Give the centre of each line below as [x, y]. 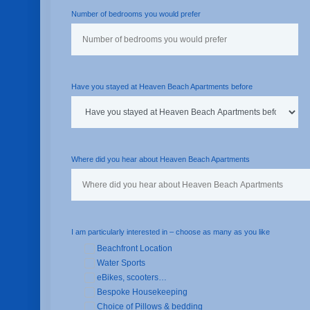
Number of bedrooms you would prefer [136, 14]
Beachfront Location [134, 248]
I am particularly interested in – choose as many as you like [170, 232]
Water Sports [121, 263]
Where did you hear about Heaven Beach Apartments [160, 159]
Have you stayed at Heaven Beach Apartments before [162, 86]
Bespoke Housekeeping [142, 292]
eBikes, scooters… [131, 277]
